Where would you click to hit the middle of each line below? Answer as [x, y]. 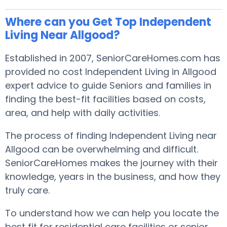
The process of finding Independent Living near [111, 136]
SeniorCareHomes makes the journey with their [111, 163]
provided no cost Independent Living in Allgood [111, 72]
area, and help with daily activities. [84, 113]
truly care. [27, 190]
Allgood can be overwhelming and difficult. [102, 149]
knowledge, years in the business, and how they [113, 177]
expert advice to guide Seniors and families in [108, 85]
